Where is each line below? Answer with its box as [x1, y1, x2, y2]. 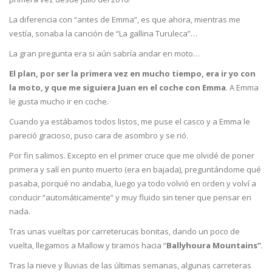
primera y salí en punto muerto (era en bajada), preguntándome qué [9, 163, 261, 175]
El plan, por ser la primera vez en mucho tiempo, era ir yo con [9, 67, 256, 79]
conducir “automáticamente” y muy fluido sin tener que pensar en [9, 191, 251, 203]
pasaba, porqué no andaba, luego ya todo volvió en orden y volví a [9, 177, 256, 189]
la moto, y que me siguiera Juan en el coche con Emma [9, 81, 226, 93]
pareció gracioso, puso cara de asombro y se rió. [9, 129, 188, 141]
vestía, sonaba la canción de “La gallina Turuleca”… [9, 27, 197, 39]
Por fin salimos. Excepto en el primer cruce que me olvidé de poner [9, 149, 254, 161]
